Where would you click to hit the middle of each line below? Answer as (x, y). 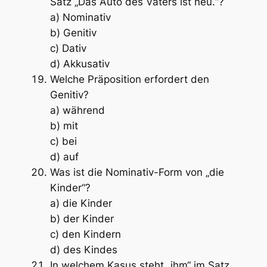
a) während (77, 111)
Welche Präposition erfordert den (129, 80)
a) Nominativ (80, 18)
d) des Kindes (83, 250)
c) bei (63, 142)
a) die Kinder (81, 204)
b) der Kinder (82, 219)
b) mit (64, 126)
